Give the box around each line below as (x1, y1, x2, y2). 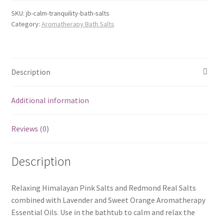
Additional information (11, 95, 89, 105)
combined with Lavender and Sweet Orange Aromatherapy (11, 195, 205, 205)
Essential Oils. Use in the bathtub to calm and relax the (11, 207, 195, 218)
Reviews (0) (11, 123, 49, 133)
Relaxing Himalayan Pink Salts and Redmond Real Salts (11, 183, 196, 193)
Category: (11, 19, 42, 28)
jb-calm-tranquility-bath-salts (25, 8, 109, 18)
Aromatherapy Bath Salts (41, 19, 114, 28)
